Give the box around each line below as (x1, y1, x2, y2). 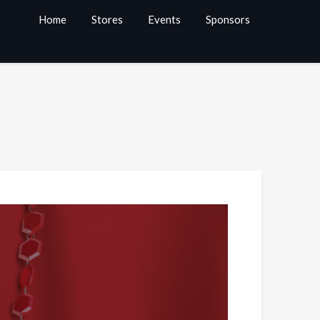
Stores (91, 13, 123, 26)
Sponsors (206, 13, 250, 26)
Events (148, 13, 181, 26)
